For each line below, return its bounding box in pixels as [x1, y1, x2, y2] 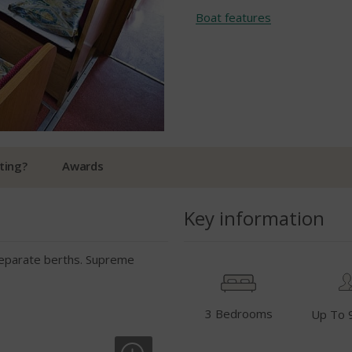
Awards [62, 158, 104, 174]
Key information [183, 205, 324, 231]
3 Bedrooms [204, 306, 273, 321]
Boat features [196, 9, 271, 25]
